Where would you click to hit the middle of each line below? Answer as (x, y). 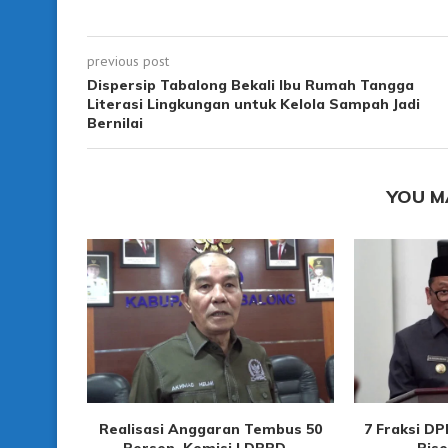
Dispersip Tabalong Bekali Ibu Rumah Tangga (250, 84)
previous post (128, 60)
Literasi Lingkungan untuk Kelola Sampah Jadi (253, 103)
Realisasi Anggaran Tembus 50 (210, 429)
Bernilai (115, 122)
